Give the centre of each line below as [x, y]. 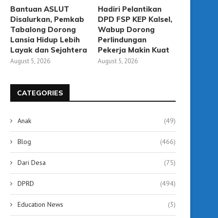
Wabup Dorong [127, 29]
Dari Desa [32, 162]
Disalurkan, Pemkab [47, 19]
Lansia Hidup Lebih [45, 39]
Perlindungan [122, 39]
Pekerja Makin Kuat [134, 50]
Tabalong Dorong [43, 29]
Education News [40, 204]
